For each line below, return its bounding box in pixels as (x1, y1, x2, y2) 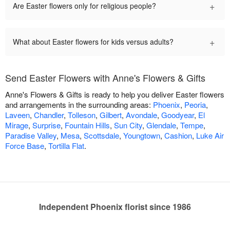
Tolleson (68, 109, 95, 120)
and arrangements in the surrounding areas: (5, 99, 153, 110)
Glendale (146, 119, 176, 130)
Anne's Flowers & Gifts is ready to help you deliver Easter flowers (5, 88, 224, 100)
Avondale (126, 109, 157, 120)
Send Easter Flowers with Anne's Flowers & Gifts (5, 70, 205, 84)
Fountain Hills (65, 119, 110, 130)
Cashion (164, 129, 192, 141)
